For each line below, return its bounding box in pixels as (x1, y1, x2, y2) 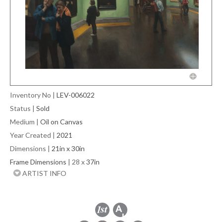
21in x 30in (52, 144, 85, 153)
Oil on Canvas (40, 117, 83, 126)
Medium (10, 117, 35, 126)
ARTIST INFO (21, 169, 66, 178)
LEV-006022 (56, 91, 95, 100)
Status (10, 104, 31, 113)
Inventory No (10, 91, 51, 100)
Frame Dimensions (10, 158, 66, 166)
